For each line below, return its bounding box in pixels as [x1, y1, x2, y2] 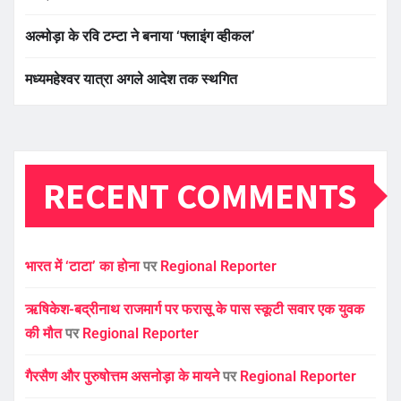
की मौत [25, 325, 62, 343]
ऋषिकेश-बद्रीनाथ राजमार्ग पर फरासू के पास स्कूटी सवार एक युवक [25, 301, 364, 319]
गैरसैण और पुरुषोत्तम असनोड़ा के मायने [25, 368, 219, 386]
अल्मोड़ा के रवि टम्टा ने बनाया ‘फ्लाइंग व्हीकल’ [25, 28, 255, 46]
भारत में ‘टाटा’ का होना [25, 258, 140, 276]
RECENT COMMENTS [43, 174, 356, 219]
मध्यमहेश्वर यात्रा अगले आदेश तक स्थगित [25, 71, 237, 89]
